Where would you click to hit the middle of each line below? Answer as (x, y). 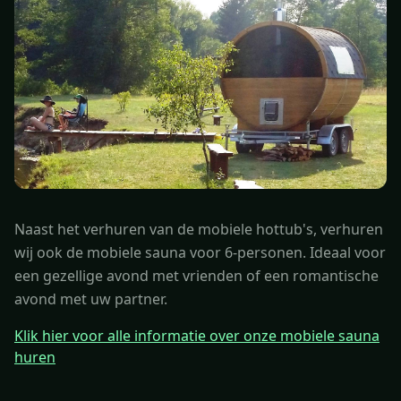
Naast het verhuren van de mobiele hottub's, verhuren (199, 230)
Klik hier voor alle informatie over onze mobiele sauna (197, 336)
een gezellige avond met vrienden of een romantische (196, 276)
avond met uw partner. (91, 299)
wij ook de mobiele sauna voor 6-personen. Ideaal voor (200, 253)
